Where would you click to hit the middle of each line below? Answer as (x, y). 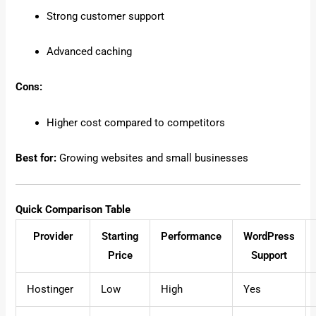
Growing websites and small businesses (153, 158)
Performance (192, 237)
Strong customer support (106, 16)
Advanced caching (90, 51)
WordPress (269, 237)
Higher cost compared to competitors (136, 122)
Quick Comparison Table (73, 210)
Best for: (36, 158)
